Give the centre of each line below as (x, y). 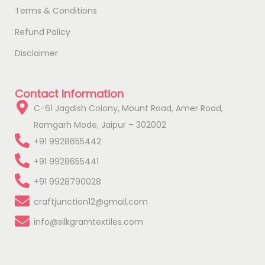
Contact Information (69, 94)
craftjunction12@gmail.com (91, 202)
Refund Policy (43, 32)
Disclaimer (36, 54)
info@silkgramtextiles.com (88, 222)
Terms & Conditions (56, 11)
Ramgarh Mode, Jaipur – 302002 (100, 125)
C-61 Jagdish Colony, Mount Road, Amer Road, (128, 109)
